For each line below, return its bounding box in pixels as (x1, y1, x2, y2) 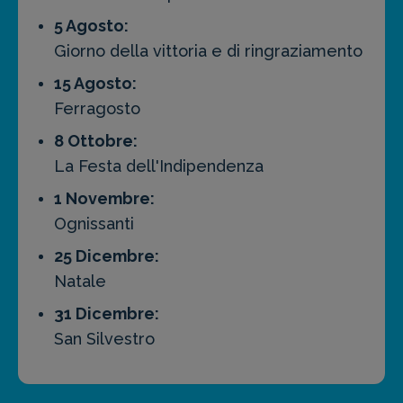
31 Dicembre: (54, 304, 159, 324)
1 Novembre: (54, 189, 155, 209)
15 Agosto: (54, 74, 137, 94)
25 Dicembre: (54, 246, 159, 266)
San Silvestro (54, 329, 155, 349)
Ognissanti (54, 214, 134, 234)
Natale (54, 272, 106, 291)
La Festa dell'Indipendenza (54, 157, 264, 176)
